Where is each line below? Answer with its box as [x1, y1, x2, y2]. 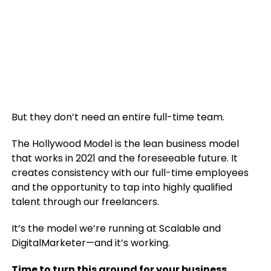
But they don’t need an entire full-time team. [11, 110, 224, 124]
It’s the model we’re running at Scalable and [11, 221, 221, 235]
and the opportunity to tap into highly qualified [11, 180, 232, 194]
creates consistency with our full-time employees [11, 166, 249, 180]
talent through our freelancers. [11, 195, 159, 209]
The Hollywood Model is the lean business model [11, 137, 239, 151]
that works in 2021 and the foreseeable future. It [11, 151, 238, 165]
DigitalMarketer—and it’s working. [11, 236, 170, 250]
